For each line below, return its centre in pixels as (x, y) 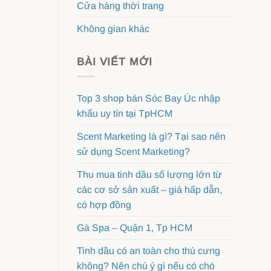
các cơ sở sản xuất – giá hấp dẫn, (149, 190)
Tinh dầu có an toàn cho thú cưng (149, 251)
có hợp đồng (104, 205)
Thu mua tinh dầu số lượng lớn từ (149, 175)
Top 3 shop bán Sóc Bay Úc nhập (149, 99)
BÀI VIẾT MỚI (115, 61)
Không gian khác (113, 28)
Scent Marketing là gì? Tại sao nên (151, 137)
